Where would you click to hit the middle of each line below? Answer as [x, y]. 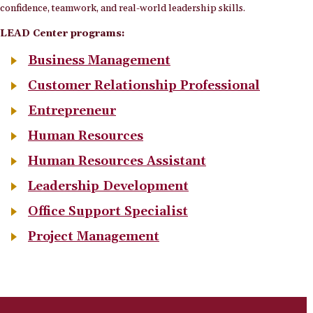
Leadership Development [108, 186]
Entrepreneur [72, 110]
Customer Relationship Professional [144, 85]
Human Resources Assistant [117, 161]
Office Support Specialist [108, 211]
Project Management [94, 236]
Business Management [99, 60]
